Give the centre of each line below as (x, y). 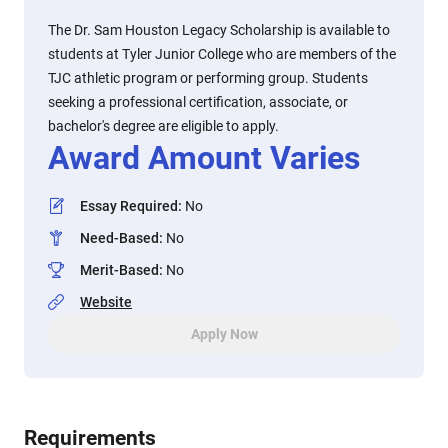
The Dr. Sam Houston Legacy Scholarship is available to (219, 30)
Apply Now (224, 334)
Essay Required (129, 206)
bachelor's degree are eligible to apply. (163, 126)
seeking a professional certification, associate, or (198, 102)
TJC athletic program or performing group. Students (208, 78)
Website (106, 302)
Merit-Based (119, 270)
